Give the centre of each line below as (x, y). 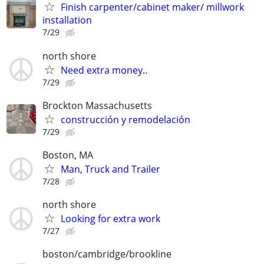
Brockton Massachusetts (97, 105)
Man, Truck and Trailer (110, 169)
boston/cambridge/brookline (107, 254)
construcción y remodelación (126, 119)
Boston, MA (68, 155)
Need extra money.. (104, 70)
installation (67, 20)
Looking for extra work (110, 219)
